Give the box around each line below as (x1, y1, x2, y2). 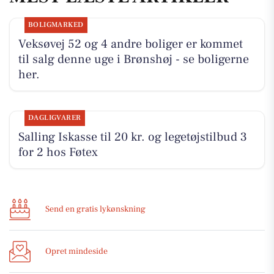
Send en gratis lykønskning (45, 203, 146, 215)
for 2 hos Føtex (18, 144, 98, 160)
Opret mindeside (45, 245, 108, 257)
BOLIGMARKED (28, 20, 84, 29)
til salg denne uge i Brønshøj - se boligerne (18, 51, 249, 67)
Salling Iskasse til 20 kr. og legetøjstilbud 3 (18, 128, 247, 145)
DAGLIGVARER (28, 113, 81, 122)
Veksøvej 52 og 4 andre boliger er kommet (18, 35, 243, 52)
